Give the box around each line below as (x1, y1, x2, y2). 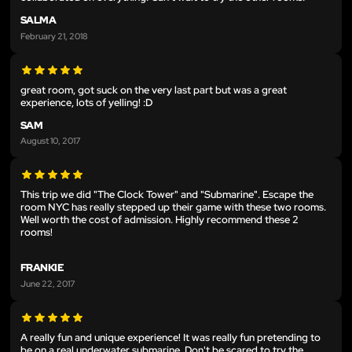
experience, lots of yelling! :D (20, 95, 152, 109)
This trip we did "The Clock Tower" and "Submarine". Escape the (20, 188, 313, 202)
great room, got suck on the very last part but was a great (20, 82, 287, 97)
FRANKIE (20, 261, 64, 275)
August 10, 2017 (20, 134, 81, 147)
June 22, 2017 (20, 277, 75, 289)
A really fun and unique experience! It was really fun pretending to (20, 330, 321, 344)
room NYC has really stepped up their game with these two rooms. (20, 200, 326, 214)
